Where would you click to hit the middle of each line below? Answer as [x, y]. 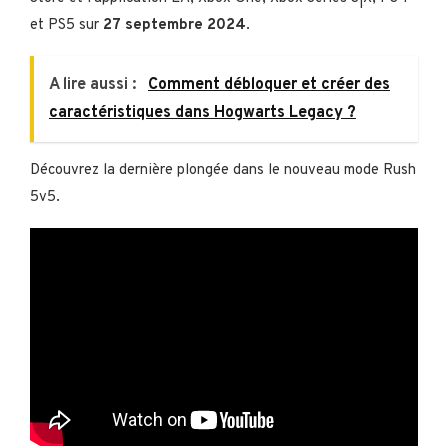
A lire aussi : [94, 84]
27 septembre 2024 [174, 25]
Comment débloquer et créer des [269, 84]
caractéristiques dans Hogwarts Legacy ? [202, 112]
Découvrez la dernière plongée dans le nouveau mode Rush [223, 170]
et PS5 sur [66, 25]
